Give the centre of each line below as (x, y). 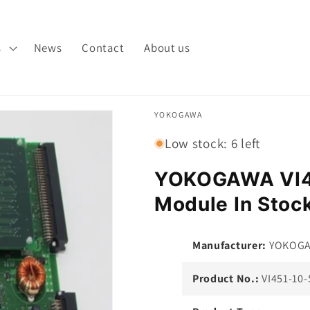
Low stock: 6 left (212, 144)
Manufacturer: (229, 246)
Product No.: (226, 279)
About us (167, 48)
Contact (103, 48)
